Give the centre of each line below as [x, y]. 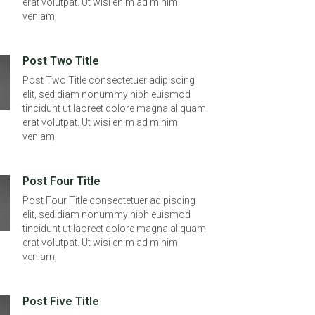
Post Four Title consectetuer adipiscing [109, 201]
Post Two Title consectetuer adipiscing [109, 81]
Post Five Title [61, 302]
